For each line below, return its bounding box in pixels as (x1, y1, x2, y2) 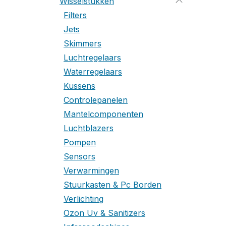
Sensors (64, 151, 95, 161)
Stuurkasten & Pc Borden (64, 180, 161, 190)
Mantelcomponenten (64, 109, 143, 119)
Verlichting (64, 194, 103, 204)
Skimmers (64, 38, 101, 48)
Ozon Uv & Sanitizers (64, 208, 145, 218)
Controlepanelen (64, 95, 128, 105)
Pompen (64, 137, 96, 147)
